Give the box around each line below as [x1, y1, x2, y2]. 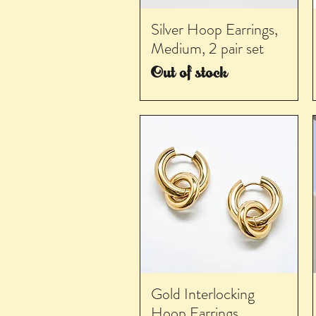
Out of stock [151, 63, 228, 85]
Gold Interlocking [151, 282, 255, 305]
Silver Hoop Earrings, [151, 18, 278, 41]
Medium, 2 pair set [151, 37, 264, 60]
